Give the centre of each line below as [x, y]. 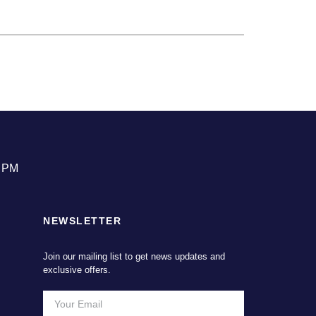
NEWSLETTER [82, 220]
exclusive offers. [77, 269]
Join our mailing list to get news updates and [134, 256]
